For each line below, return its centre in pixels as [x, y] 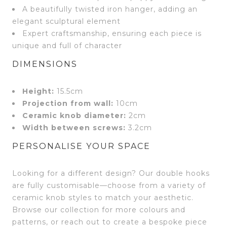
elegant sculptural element [66, 21]
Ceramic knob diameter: [74, 115]
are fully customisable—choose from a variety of [109, 185]
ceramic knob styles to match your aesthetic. [103, 197]
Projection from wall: [68, 103]
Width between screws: [74, 127]
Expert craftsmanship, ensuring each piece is [112, 33]
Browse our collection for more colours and [99, 210]
